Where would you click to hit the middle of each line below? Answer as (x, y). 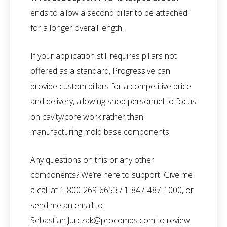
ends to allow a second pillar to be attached (109, 12)
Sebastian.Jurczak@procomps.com (93, 220)
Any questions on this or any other (92, 159)
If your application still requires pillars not (104, 55)
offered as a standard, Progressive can (100, 71)
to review (173, 220)
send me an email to (67, 205)
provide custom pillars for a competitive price (111, 86)
